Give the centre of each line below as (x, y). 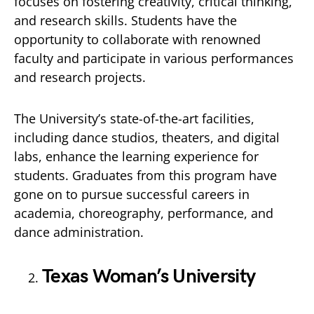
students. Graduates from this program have (145, 175)
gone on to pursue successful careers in (132, 194)
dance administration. (79, 232)
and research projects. (80, 77)
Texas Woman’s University (149, 277)
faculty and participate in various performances (154, 58)
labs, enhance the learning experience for (136, 156)
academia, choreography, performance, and (144, 213)
